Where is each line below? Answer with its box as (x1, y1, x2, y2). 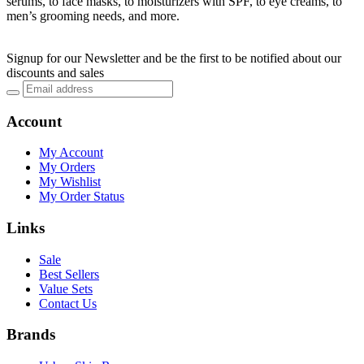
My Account (39, 145, 103, 160)
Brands (6, 326, 55, 344)
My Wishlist (39, 175, 101, 189)
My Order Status (39, 189, 124, 204)
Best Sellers (39, 266, 99, 281)
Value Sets (39, 281, 93, 296)
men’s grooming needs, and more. (6, 8, 180, 23)
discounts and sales (6, 65, 104, 80)
